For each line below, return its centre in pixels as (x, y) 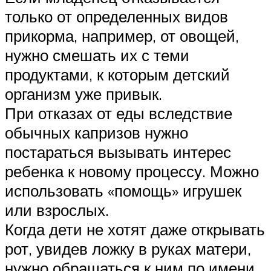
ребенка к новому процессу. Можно (132, 171)
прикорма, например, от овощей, (122, 35)
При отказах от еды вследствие (119, 113)
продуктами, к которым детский (117, 74)
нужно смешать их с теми (97, 55)
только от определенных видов (116, 16)
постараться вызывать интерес (118, 152)
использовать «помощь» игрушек (123, 190)
